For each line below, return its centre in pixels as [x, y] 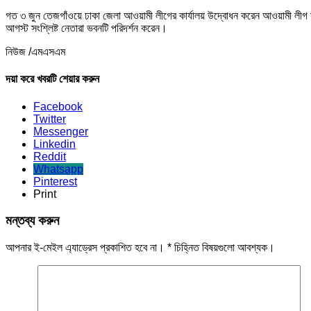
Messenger [61, 131]
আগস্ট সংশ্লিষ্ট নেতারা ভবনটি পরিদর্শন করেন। [86, 28]
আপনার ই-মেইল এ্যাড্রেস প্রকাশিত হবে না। [85, 247]
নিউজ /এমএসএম [35, 51]
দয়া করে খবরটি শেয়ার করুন [52, 79]
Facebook [58, 106]
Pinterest [55, 181]
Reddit [50, 156]
